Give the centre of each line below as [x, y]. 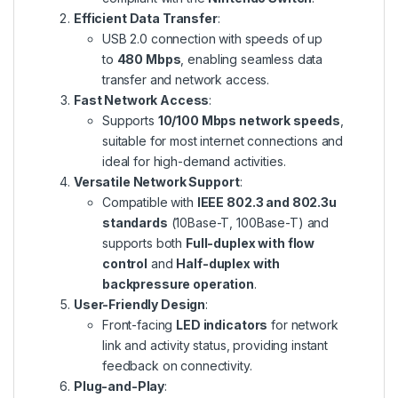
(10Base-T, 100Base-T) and [248, 222]
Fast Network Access [142, 99]
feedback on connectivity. [177, 365]
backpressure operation [178, 283]
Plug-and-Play [119, 386]
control [125, 263]
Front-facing [139, 324]
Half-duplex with [228, 263]
